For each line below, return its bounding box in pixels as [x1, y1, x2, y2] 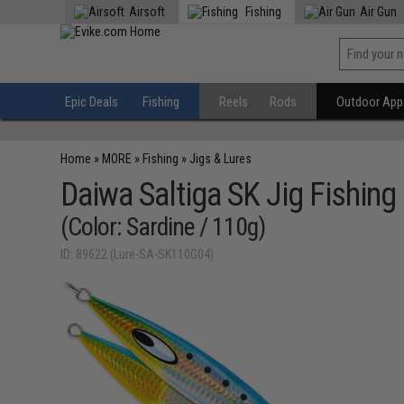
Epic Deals [65, 94, 119, 110]
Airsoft [129, 5, 166, 19]
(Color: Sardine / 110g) [60, 212, 266, 242]
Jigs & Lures [189, 151, 252, 166]
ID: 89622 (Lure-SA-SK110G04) [60, 247, 215, 262]
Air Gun [360, 5, 398, 19]
